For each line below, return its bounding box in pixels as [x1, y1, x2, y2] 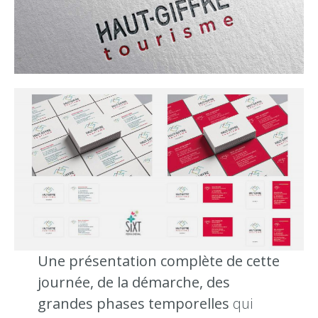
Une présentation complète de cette [37, 251, 280, 270]
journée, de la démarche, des [37, 273, 230, 292]
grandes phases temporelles [37, 294, 233, 313]
